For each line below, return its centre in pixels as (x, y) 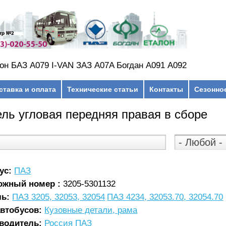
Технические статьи (102, 89)
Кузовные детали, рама (91, 210)
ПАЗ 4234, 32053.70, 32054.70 (165, 197)
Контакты (166, 89)
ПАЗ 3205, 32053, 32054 (59, 197)
